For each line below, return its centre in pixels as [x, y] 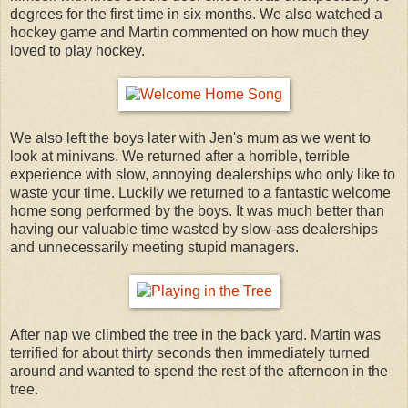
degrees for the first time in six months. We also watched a [196, 14]
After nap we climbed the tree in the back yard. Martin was [195, 334]
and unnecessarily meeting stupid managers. [154, 247]
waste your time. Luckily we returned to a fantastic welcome [200, 192]
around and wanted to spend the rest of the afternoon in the [199, 371]
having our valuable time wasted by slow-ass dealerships [194, 229]
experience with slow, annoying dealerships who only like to [203, 174]
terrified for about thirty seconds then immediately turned [190, 352]
